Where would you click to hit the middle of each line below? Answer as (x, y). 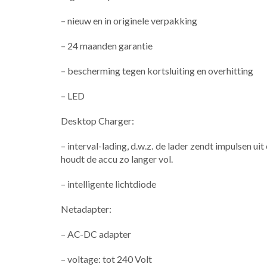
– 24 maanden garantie (107, 46)
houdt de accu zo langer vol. (117, 159)
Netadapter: (86, 209)
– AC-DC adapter (96, 234)
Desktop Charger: (97, 121)
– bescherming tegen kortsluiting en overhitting (157, 71)
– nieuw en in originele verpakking (129, 21)
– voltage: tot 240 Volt (106, 259)
